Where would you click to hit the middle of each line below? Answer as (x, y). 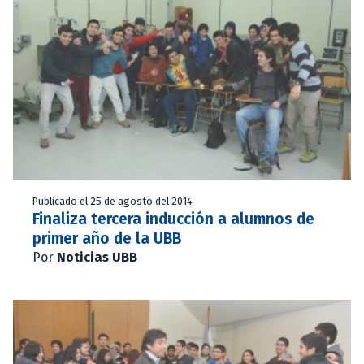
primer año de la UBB (107, 238)
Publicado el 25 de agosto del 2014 (113, 201)
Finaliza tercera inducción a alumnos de (173, 219)
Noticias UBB (97, 257)
